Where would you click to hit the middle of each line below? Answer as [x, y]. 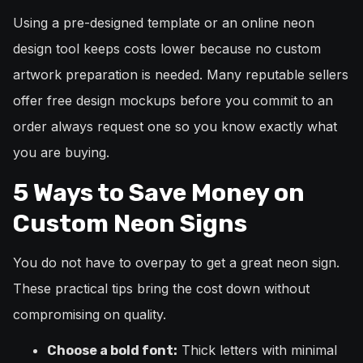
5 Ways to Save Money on [159, 193]
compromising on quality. [90, 315]
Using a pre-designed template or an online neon [164, 23]
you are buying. [61, 153]
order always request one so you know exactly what [175, 127]
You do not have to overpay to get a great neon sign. [176, 263]
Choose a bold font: [112, 351]
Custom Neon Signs [130, 224]
